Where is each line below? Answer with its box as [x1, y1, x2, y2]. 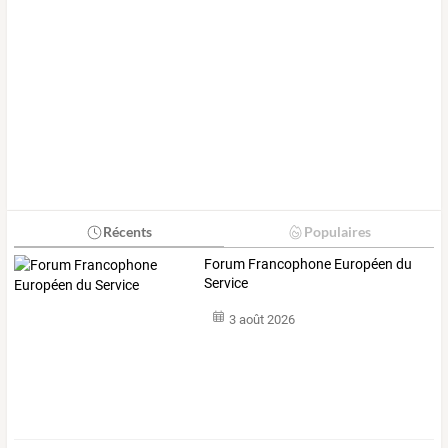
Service [204, 275, 249, 292]
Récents [102, 223, 152, 241]
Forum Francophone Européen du [204, 256, 413, 273]
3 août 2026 [228, 311, 295, 327]
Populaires [303, 223, 371, 241]
